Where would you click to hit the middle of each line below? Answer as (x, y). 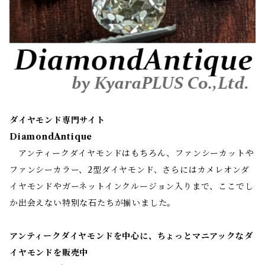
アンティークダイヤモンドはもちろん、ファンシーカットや (132, 153)
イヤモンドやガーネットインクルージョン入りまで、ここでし (132, 186)
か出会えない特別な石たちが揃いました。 (93, 203)
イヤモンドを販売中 (49, 252)
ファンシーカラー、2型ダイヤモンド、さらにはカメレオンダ (130, 169)
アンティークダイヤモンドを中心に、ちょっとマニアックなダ (131, 236)
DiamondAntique (51, 136)
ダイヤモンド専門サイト (57, 120)
